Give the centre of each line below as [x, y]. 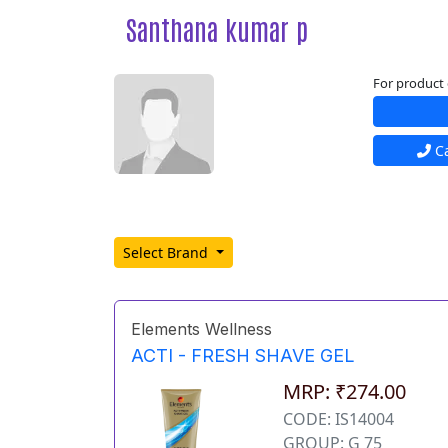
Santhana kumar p [217, 28]
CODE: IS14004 [339, 419]
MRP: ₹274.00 [345, 392]
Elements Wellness [201, 329]
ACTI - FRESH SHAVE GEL [243, 355]
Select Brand [167, 253]
